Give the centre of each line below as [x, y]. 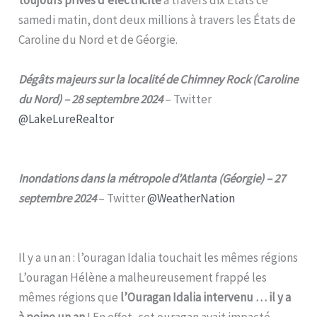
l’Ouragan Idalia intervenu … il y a [206, 297]
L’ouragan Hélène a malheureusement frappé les [143, 277]
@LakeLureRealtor [67, 119]
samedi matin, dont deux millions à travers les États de [157, 19]
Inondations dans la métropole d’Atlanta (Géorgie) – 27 [152, 178]
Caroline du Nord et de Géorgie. [98, 39]
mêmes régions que [70, 297]
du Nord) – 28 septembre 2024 [91, 99]
